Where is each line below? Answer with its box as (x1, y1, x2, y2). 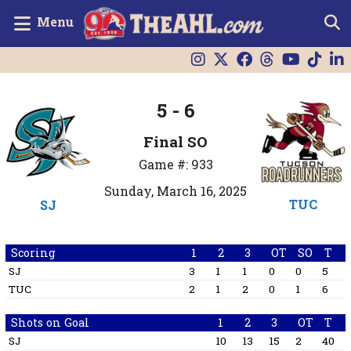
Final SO (143, 132, 208, 152)
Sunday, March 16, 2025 (104, 183, 248, 200)
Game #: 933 (138, 156, 213, 173)
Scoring (10, 245, 56, 261)
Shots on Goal (10, 315, 89, 331)
